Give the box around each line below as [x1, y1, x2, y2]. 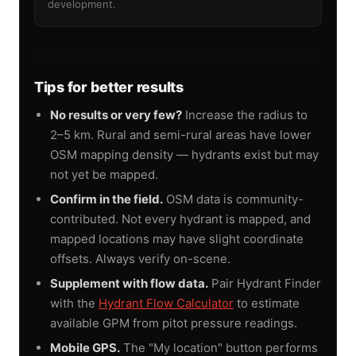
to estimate [234, 295, 300, 311]
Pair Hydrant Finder [208, 275, 321, 291]
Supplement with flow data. [50, 275, 208, 291]
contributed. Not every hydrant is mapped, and [50, 211, 311, 226]
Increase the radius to [182, 106, 308, 122]
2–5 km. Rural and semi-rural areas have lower [50, 126, 311, 142]
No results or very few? [50, 106, 182, 122]
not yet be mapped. [50, 166, 158, 182]
